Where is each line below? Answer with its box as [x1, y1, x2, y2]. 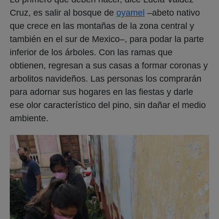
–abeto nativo [145, 7, 200, 18]
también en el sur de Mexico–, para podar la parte [10, 34, 204, 44]
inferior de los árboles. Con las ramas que [10, 47, 173, 57]
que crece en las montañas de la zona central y [10, 21, 194, 31]
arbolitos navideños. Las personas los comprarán [10, 73, 201, 84]
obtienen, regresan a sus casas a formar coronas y [10, 60, 208, 70]
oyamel [116, 7, 145, 18]
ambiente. [10, 113, 51, 123]
